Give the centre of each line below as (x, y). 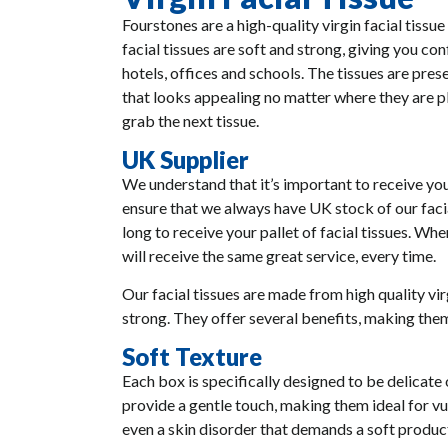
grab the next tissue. (190, 121)
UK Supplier (185, 159)
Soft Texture (192, 356)
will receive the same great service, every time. (279, 255)
